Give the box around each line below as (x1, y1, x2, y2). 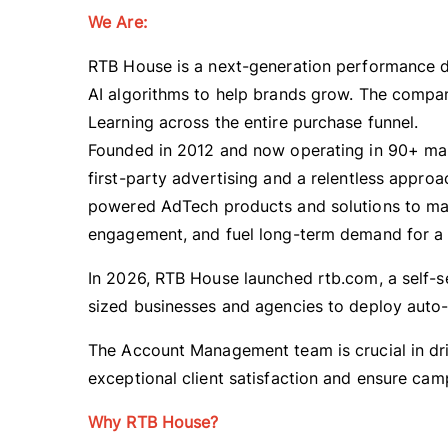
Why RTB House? (88, 412, 219, 433)
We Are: (88, 12, 147, 33)
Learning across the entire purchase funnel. (88, 112, 419, 133)
